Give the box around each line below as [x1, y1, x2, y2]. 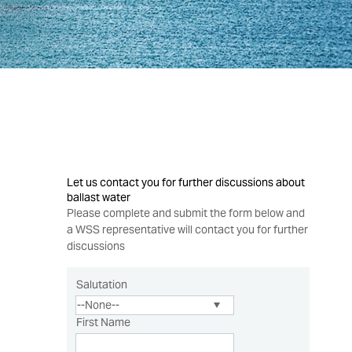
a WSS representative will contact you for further [67, 222, 309, 236]
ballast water [67, 189, 131, 204]
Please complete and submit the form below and [67, 205, 306, 220]
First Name [76, 314, 131, 329]
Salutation [76, 277, 128, 291]
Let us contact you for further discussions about [67, 174, 306, 189]
